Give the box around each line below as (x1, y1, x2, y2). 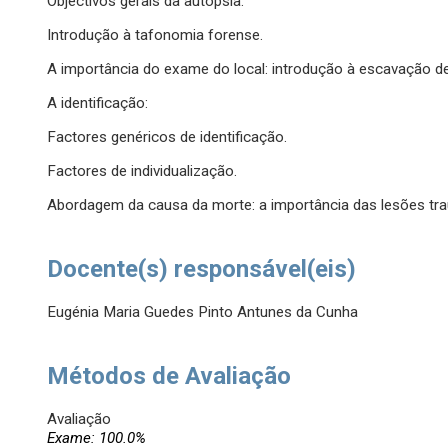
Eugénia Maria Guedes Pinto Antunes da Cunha (47, 303, 359, 322)
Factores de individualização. (47, 162, 238, 181)
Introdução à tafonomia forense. (47, 26, 264, 45)
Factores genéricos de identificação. (47, 128, 288, 147)
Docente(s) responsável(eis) (47, 255, 357, 284)
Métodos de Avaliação (47, 362, 292, 391)
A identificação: (47, 94, 149, 113)
